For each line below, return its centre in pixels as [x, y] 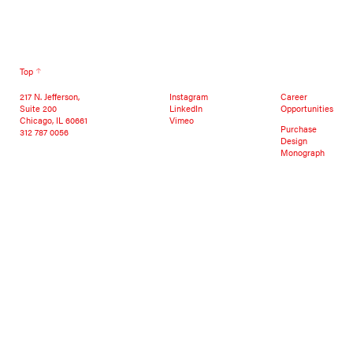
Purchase [299, 128]
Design [294, 140]
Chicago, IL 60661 [53, 119]
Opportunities [307, 108]
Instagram [189, 96]
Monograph [303, 152]
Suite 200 [38, 108]
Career [294, 96]
